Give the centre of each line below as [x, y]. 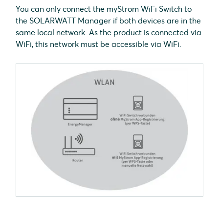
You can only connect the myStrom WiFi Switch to [104, 9]
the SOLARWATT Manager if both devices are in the [108, 21]
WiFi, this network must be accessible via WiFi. [99, 44]
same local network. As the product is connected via [109, 32]
